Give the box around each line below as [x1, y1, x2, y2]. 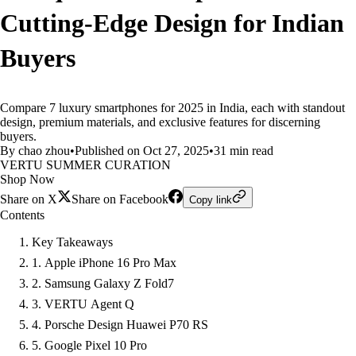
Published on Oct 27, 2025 [75, 144, 209, 157]
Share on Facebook [72, 192, 168, 206]
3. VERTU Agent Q [32, 297, 134, 311]
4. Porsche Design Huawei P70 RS [32, 318, 208, 331]
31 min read [214, 144, 273, 157]
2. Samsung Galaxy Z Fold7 [32, 277, 174, 290]
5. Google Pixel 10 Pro [32, 339, 147, 352]
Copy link [189, 194, 232, 206]
